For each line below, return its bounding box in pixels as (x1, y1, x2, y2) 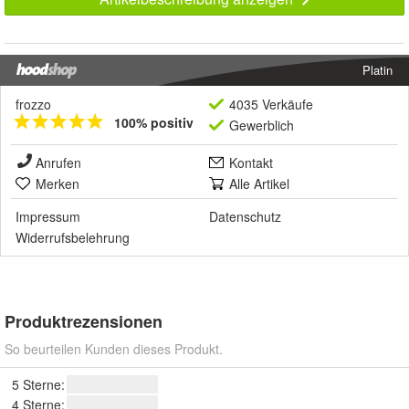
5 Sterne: (12, 374, 65, 393)
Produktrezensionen (5, 309, 163, 333)
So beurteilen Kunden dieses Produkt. (5, 339, 223, 358)
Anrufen (36, 152, 81, 172)
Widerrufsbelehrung (16, 227, 130, 246)
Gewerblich (229, 115, 294, 134)
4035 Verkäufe (229, 94, 313, 113)
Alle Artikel (229, 173, 289, 193)
